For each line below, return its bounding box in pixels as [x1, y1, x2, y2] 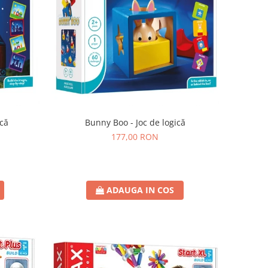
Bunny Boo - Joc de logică [84, 117, 185, 129]
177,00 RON [111, 131, 159, 143]
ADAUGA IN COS [106, 184, 175, 196]
